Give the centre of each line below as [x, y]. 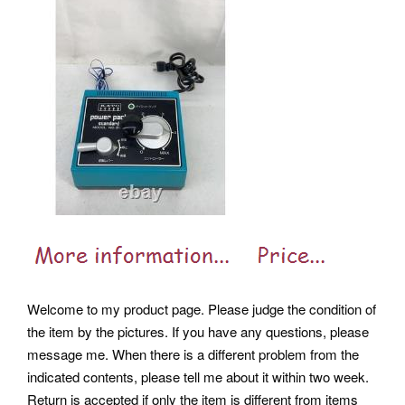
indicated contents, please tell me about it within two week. [198, 377]
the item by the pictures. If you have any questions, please [198, 332]
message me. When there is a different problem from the [193, 354]
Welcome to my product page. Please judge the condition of [202, 309]
